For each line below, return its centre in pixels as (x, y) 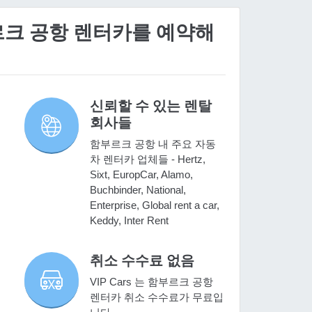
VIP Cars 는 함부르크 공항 (152, 282)
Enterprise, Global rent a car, (155, 205)
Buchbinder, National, (138, 190)
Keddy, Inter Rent (130, 221)
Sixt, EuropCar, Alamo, (142, 175)
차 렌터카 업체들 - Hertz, (148, 159)
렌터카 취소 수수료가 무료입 (157, 297)
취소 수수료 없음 (142, 261)
